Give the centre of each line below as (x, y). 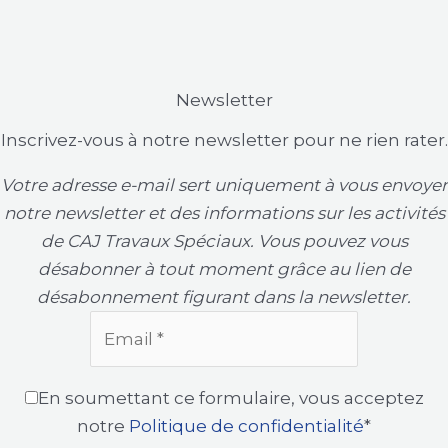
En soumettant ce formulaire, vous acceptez (230, 397)
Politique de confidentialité (246, 425)
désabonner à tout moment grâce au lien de (224, 269)
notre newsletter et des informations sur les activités (224, 213)
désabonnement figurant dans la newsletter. (224, 297)
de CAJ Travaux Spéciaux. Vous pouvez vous (224, 241)
